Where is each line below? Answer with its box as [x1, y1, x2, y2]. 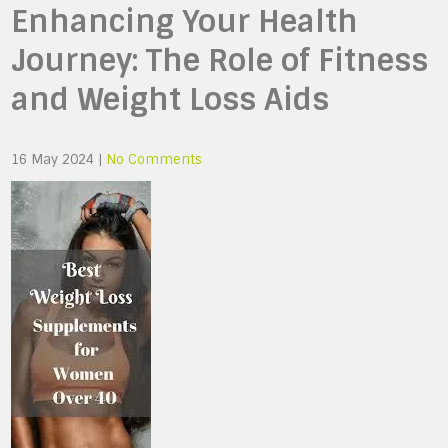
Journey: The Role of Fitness [11, 41, 429, 80]
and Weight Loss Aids [11, 80, 330, 119]
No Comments [106, 151, 203, 168]
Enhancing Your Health [11, 2, 359, 41]
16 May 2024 [11, 151, 95, 168]
